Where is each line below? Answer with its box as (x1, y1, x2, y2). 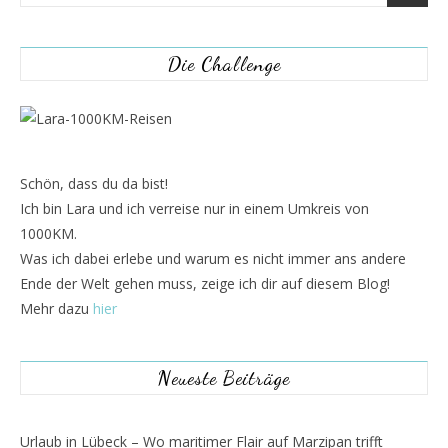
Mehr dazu (20, 299, 93, 318)
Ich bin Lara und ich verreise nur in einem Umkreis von (20, 199, 369, 218)
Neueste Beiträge (158, 366, 290, 390)
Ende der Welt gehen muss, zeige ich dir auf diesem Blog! (20, 274, 390, 293)
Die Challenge (167, 52, 281, 76)
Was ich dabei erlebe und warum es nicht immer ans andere (20, 249, 406, 268)
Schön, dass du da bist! (20, 174, 168, 193)
